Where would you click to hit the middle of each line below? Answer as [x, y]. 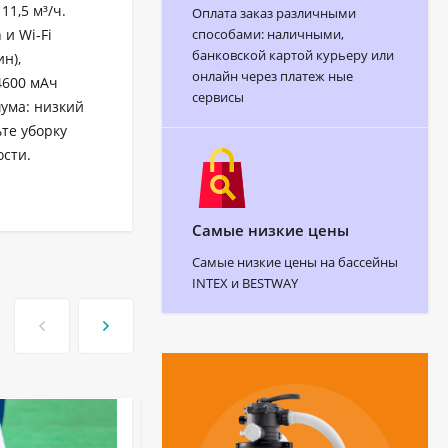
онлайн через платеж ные [272, 75]
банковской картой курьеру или [293, 54]
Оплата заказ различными [274, 12]
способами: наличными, [268, 33]
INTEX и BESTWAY [245, 282]
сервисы [218, 96]
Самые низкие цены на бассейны [295, 261]
